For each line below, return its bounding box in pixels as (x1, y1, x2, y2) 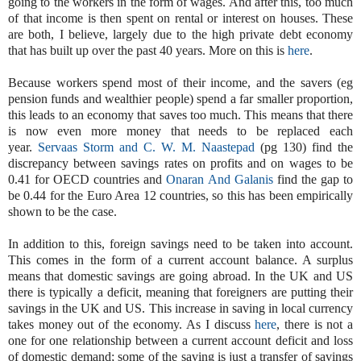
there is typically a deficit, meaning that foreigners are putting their (8, 284, 353, 299)
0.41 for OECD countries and (8, 172, 167, 186)
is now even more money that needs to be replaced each (8, 123, 353, 138)
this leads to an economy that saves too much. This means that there (8, 107, 353, 122)
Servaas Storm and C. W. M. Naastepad (38, 139, 255, 154)
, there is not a (276, 317, 354, 331)
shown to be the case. (8, 204, 117, 218)
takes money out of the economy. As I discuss (8, 317, 255, 331)
